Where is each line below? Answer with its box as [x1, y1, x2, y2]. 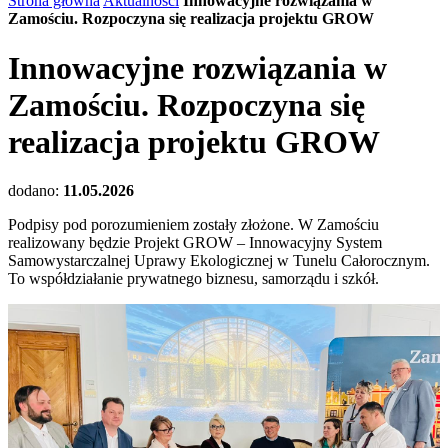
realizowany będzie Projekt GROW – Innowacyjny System [8, 233, 382, 251]
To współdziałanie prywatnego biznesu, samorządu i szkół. [8, 269, 379, 287]
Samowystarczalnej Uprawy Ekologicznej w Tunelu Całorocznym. [8, 251, 430, 269]
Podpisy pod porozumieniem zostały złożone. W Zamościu [8, 215, 379, 233]
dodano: [8, 181, 63, 199]
